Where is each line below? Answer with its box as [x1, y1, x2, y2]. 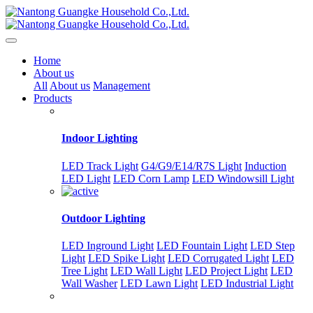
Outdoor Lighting [61, 212, 145, 224]
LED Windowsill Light [192, 172, 294, 184]
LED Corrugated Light [168, 252, 269, 265]
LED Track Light [61, 159, 138, 172]
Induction [245, 159, 286, 172]
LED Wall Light [110, 265, 182, 277]
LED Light [61, 172, 110, 184]
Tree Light [61, 265, 108, 277]
